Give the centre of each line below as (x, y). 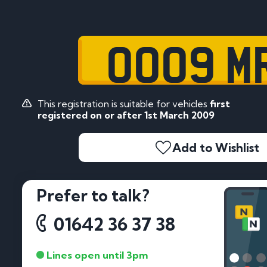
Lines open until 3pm (97, 254)
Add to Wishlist (216, 147)
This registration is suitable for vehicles (123, 104)
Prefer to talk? (93, 195)
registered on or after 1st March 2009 (126, 115)
